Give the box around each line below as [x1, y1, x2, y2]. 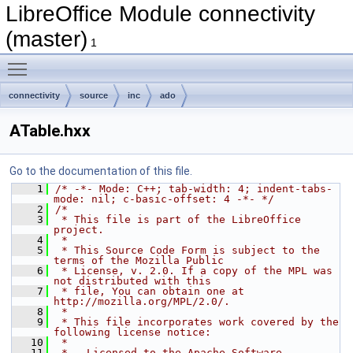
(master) [6, 27, 87, 51]
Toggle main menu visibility [35, 54, 171, 67]
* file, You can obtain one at [55, 285, 244, 297]
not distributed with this [54, 275, 211, 287]
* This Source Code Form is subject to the [55, 244, 320, 256]
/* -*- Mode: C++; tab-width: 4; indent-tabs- [55, 183, 333, 195]
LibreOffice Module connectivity [6, 2, 315, 26]
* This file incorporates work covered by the [55, 316, 339, 328]
